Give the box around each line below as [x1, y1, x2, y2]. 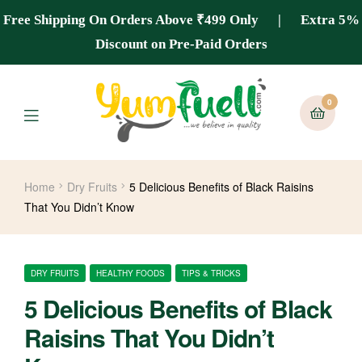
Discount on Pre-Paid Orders [95, 36, 267, 52]
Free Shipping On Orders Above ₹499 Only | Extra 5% [2, 12, 360, 27]
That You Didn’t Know [24, 199, 134, 215]
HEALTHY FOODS [96, 267, 165, 279]
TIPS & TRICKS [182, 267, 241, 279]
